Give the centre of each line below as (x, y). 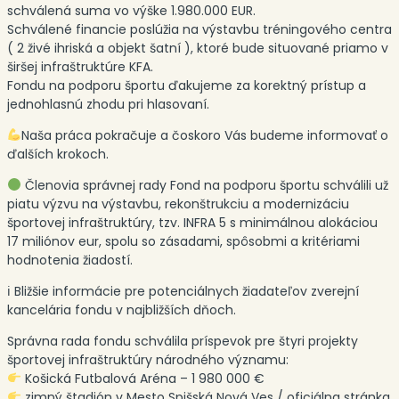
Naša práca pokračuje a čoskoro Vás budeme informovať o (204, 136)
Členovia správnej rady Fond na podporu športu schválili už (204, 186)
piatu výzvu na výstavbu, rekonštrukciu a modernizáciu (178, 204)
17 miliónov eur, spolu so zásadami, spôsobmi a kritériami (183, 242)
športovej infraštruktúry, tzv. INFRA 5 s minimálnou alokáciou (192, 223)
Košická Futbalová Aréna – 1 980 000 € (142, 379)
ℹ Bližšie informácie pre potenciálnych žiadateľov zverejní (183, 292)
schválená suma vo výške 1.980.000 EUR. (131, 11)
